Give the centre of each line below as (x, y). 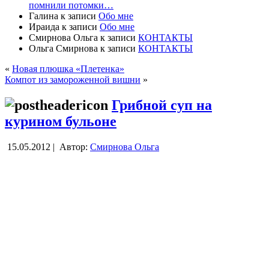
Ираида (44, 26)
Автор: (74, 147)
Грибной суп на (162, 105)
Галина (44, 16)
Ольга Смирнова (63, 48)
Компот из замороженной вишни (73, 79)
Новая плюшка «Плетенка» (68, 68)
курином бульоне (61, 121)
